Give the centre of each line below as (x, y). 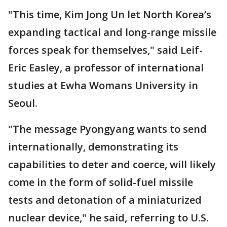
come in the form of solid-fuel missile (101, 182)
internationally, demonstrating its (93, 147)
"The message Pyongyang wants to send (107, 129)
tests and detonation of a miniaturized (105, 200)
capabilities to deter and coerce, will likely (112, 165)
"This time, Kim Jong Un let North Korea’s (110, 15)
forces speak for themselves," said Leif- (105, 50)
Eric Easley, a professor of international (106, 68)
